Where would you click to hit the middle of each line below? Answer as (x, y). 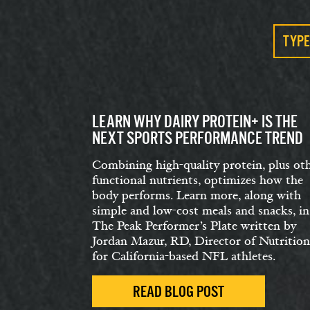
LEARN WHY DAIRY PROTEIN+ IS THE (195, 121)
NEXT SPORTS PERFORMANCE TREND (198, 138)
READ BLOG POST (179, 292)
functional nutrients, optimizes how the (198, 180)
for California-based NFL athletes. (184, 256)
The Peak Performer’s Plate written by (194, 226)
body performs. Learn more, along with (197, 195)
